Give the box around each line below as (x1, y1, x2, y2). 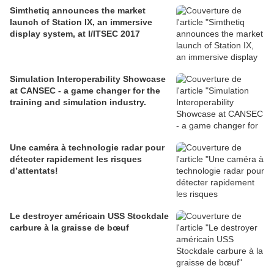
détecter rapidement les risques (10, 154, 142, 165)
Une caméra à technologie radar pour (10, 143, 165, 153)
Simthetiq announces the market (10, 6, 146, 16)
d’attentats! (10, 166, 58, 176)
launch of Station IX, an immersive (10, 17, 152, 28)
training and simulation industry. (10, 97, 146, 108)
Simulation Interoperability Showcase (10, 74, 166, 84)
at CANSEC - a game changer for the (10, 86, 160, 96)
